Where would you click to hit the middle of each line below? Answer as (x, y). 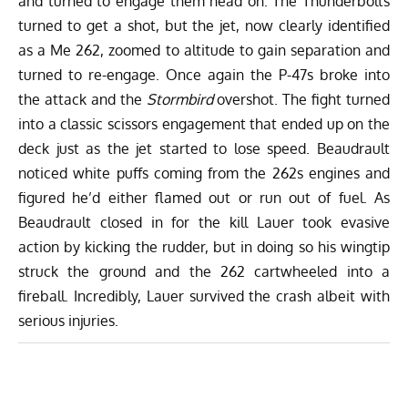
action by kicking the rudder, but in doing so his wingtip (204, 246)
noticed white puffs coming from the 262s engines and (204, 173)
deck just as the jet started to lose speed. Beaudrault (204, 148)
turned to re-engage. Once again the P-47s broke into (204, 74)
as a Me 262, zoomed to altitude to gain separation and (204, 50)
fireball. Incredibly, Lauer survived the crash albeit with (204, 296)
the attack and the (82, 99)
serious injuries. (68, 320)
